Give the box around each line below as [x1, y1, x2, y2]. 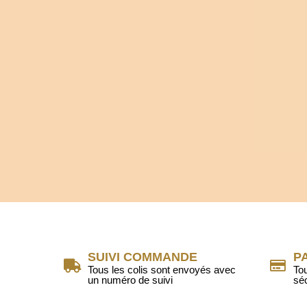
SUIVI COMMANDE [88, 249, 197, 264]
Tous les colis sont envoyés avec [88, 263, 236, 275]
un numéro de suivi [88, 273, 173, 286]
